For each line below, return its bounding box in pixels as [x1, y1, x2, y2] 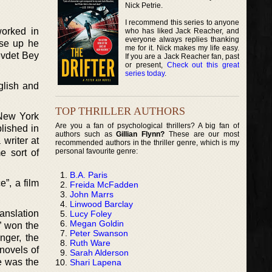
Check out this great [166, 60, 240, 69]
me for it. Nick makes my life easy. [125, 43, 240, 52]
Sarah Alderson [70, 247, 129, 257]
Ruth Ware [70, 237, 110, 248]
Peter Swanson [70, 228, 128, 238]
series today [125, 69, 165, 78]
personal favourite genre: [55, 146, 138, 155]
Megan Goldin [70, 218, 124, 228]
